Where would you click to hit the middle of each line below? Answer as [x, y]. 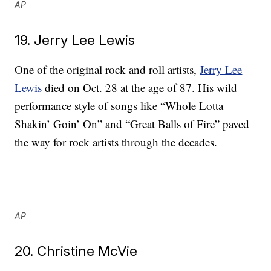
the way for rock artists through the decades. [116, 142]
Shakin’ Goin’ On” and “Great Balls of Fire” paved [132, 124]
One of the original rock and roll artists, [107, 70]
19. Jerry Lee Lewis [75, 40]
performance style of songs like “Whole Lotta [119, 106]
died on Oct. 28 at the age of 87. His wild [140, 88]
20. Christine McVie [76, 251]
